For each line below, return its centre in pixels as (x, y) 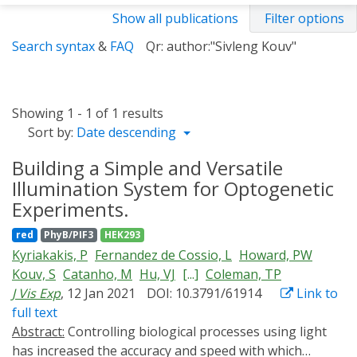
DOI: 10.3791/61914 (204, 293)
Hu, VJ (157, 274)
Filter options (304, 18)
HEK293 (122, 235)
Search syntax (53, 46)
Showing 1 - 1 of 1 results (88, 113)
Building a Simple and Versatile (147, 168)
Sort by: (51, 132)
